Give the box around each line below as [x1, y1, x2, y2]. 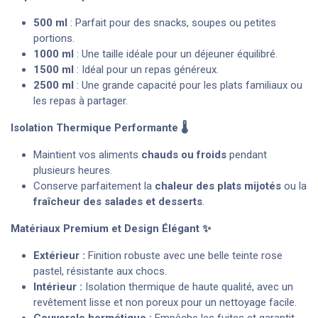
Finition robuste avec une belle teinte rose [85, 249, 283, 263]
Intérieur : [33, 280, 82, 294]
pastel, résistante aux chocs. [33, 265, 167, 278]
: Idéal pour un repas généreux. [74, 63, 219, 77]
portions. [33, 32, 75, 45]
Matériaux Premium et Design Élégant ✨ [11, 222, 211, 236]
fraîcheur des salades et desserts [33, 195, 202, 209]
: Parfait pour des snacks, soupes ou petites [67, 16, 276, 30]
